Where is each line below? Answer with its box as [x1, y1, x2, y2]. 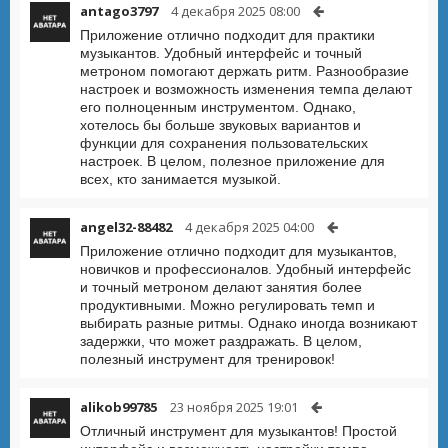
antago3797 [80, 2, 158, 20]
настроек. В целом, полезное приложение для [80, 153, 385, 169]
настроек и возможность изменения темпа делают [80, 81, 412, 97]
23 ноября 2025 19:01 [170, 398, 298, 416]
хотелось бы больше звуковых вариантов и [80, 117, 361, 133]
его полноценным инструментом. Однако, [80, 99, 356, 115]
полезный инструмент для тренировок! [80, 351, 335, 367]
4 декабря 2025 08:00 [171, 2, 300, 20]
